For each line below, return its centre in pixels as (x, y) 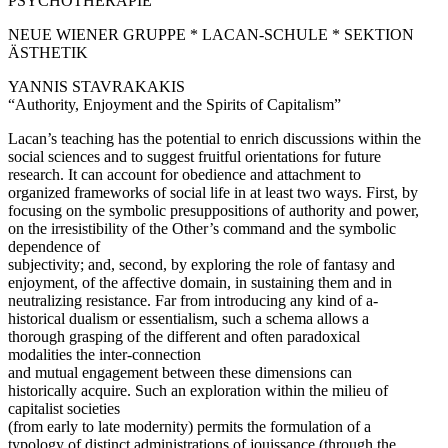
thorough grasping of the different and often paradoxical (184, 336)
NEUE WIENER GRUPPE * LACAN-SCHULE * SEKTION (211, 34)
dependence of (54, 246)
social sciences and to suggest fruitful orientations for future (194, 156)
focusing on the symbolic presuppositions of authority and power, (213, 210)
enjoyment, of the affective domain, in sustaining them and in (200, 282)
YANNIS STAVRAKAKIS (96, 86)
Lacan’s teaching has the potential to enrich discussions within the (214, 138)
